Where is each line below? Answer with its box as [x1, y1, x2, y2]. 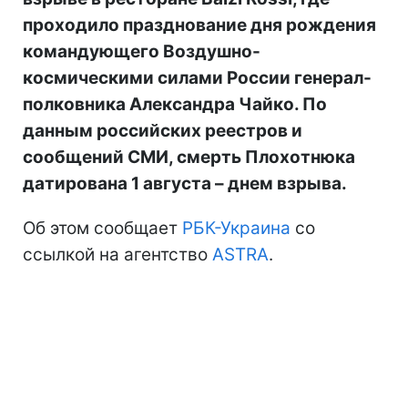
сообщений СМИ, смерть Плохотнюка [23, 146, 355, 168]
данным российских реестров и [23, 119, 302, 141]
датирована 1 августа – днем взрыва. [23, 172, 347, 194]
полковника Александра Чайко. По [23, 93, 327, 115]
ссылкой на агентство [23, 243, 212, 265]
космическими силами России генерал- [23, 66, 372, 88]
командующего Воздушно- [23, 40, 260, 62]
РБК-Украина [182, 217, 291, 239]
